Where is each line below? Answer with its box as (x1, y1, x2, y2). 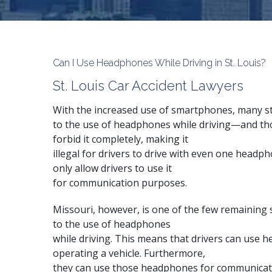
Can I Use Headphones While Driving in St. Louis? (53, 57, 266, 69)
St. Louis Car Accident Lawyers (53, 78, 243, 93)
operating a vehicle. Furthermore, (53, 246, 205, 260)
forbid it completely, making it (53, 132, 188, 146)
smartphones (171, 103, 233, 117)
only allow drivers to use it (53, 161, 172, 175)
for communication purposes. (53, 176, 187, 189)
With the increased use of (53, 103, 171, 117)
